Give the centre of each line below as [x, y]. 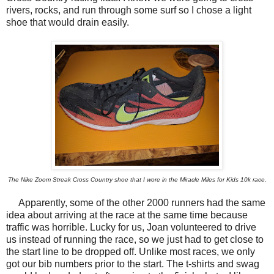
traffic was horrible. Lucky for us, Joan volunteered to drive [131, 227]
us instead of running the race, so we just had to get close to [135, 239]
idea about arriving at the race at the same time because [127, 215]
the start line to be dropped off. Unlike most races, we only [131, 251]
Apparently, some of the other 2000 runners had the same [136, 202]
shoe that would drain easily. [68, 22]
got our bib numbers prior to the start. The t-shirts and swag [133, 264]
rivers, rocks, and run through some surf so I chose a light [129, 10]
